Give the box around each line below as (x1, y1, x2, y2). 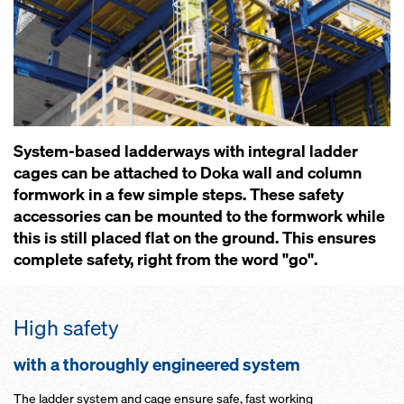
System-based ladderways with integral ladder (14, 141, 358, 161)
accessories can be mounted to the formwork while (14, 206, 385, 226)
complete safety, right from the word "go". (14, 249, 317, 270)
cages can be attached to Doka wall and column (14, 162, 362, 183)
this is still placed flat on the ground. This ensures (14, 227, 376, 248)
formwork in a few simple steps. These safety (14, 184, 344, 205)
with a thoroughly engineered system (14, 353, 304, 375)
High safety (14, 314, 119, 342)
